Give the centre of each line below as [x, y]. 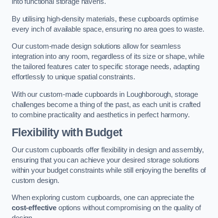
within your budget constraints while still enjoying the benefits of [109, 170]
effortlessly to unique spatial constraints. [73, 77]
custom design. [36, 180]
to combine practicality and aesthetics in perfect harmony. [101, 115]
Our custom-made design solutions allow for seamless [96, 46]
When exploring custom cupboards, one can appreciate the [103, 198]
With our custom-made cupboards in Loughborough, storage [105, 94]
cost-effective [34, 208]
